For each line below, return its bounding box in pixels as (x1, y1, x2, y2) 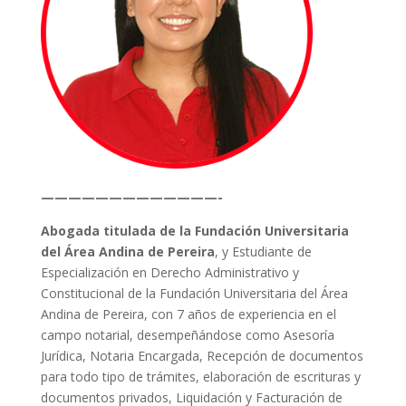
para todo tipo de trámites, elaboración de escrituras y (40, 368, 361, 385)
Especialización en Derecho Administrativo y (40, 264, 299, 281)
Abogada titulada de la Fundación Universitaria (40, 222, 349, 239)
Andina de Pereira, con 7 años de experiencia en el (40, 305, 336, 323)
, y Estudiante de (214, 243, 312, 260)
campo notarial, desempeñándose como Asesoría (40, 326, 334, 343)
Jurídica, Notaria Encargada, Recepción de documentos (40, 347, 363, 364)
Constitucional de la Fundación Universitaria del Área (40, 285, 348, 302)
